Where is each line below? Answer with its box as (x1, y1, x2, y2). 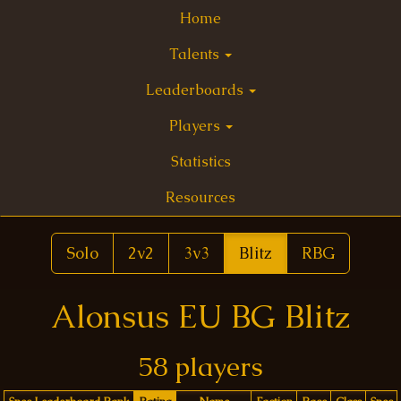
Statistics (170, 152, 231, 171)
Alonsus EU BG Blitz (51, 295, 350, 337)
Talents (169, 45, 223, 64)
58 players (138, 349, 263, 384)
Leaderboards (145, 81, 247, 99)
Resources (166, 188, 235, 207)
